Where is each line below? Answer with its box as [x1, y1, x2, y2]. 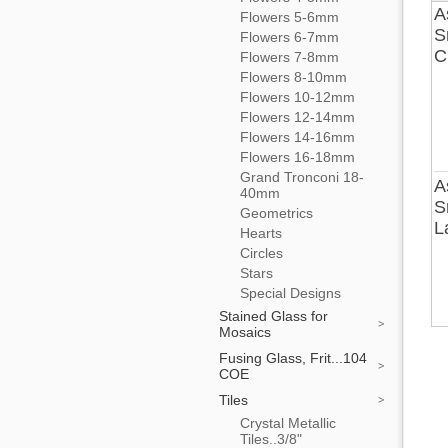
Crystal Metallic [240, 415, 336, 431]
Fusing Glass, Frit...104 [219, 350, 367, 366]
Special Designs [240, 285, 341, 301]
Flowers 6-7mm [240, 29, 339, 45]
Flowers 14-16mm [240, 129, 355, 145]
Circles [240, 245, 283, 261]
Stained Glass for [219, 308, 328, 324]
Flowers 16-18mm [240, 149, 355, 165]
